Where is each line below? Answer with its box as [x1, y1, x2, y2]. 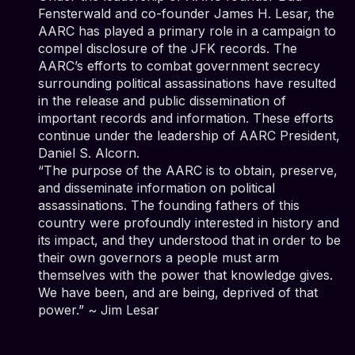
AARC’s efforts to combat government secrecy [38, 57, 320, 74]
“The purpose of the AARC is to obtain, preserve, [38, 162, 338, 178]
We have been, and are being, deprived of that [38, 284, 318, 300]
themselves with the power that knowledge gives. [38, 266, 333, 283]
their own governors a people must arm [38, 249, 279, 265]
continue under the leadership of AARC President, [38, 127, 340, 143]
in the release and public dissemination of [38, 92, 286, 109]
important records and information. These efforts [38, 109, 334, 126]
